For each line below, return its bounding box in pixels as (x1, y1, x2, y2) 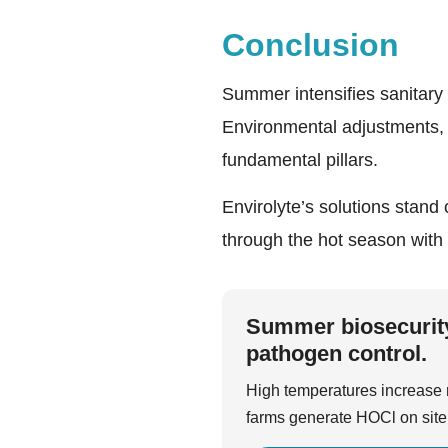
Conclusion (222, 26, 399, 63)
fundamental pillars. (222, 149, 378, 170)
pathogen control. (246, 340, 427, 366)
